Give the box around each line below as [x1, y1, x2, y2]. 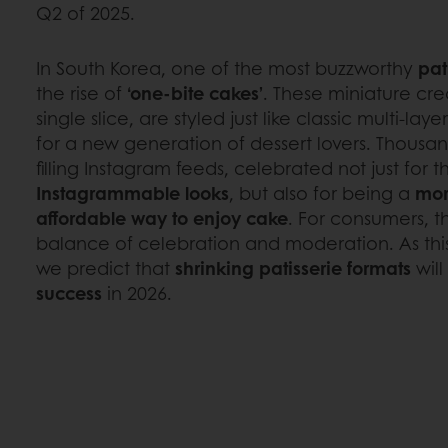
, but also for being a [229, 180, 415, 206]
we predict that [36, 255, 175, 281]
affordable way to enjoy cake [36, 205, 288, 231]
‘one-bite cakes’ [127, 80, 263, 106]
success [36, 280, 102, 306]
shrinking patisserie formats [175, 255, 411, 281]
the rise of [36, 80, 127, 106]
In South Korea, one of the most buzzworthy [36, 55, 418, 81]
